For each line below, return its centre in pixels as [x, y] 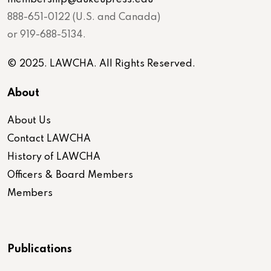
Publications [40, 249]
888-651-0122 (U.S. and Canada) [84, 17]
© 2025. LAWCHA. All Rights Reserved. [101, 64]
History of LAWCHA [54, 157]
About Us [29, 121]
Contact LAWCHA [49, 139]
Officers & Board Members [70, 175]
